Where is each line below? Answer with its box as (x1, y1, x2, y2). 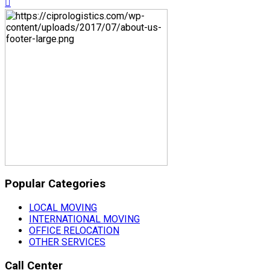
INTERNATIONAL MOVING (29, 213, 140, 225)
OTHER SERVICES (29, 236, 105, 248)
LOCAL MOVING (29, 201, 97, 213)
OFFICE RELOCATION (29, 224, 119, 236)
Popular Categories (5, 177, 105, 191)
